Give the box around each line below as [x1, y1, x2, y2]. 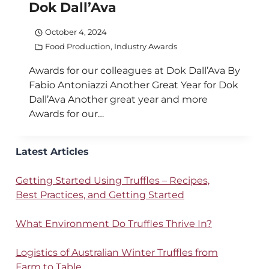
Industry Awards [113, 42, 177, 52]
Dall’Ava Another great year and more [29, 94, 208, 106]
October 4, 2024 [44, 28, 107, 37]
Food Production [44, 42, 110, 52]
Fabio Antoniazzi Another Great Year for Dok [29, 79, 238, 91]
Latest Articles [16, 146, 89, 158]
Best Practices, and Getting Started [16, 189, 184, 201]
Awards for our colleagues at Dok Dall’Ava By [29, 65, 240, 77]
